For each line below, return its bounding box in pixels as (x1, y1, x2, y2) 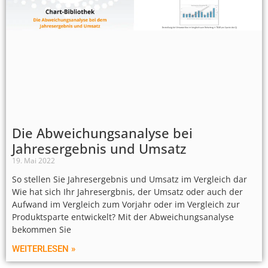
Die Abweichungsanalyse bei (12, 123, 193, 142)
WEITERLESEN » (12, 243, 75, 254)
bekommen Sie (12, 223, 71, 235)
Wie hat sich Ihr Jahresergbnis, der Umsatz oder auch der (12, 185, 243, 197)
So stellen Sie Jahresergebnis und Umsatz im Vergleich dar (12, 173, 247, 185)
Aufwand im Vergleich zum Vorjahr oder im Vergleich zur (12, 198, 240, 210)
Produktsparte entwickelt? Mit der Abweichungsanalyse (12, 211, 234, 223)
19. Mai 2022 (12, 155, 55, 166)
